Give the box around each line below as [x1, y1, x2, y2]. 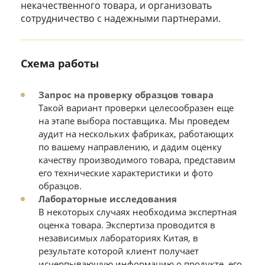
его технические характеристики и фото [38, 167, 213, 179]
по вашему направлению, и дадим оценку [38, 141, 222, 153]
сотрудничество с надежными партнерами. [21, 12, 221, 25]
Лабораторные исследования [38, 193, 177, 205]
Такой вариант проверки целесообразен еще [38, 102, 234, 114]
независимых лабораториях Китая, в [38, 232, 198, 244]
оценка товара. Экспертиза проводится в [38, 219, 215, 231]
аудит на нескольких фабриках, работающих [38, 128, 234, 140]
